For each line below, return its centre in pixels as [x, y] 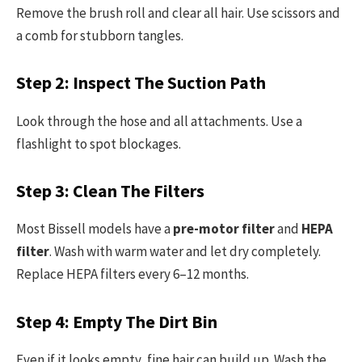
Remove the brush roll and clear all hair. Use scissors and [178, 13]
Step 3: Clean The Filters [110, 192]
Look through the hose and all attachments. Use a [159, 121]
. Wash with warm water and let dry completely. [185, 252]
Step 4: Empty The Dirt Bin [117, 322]
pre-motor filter [224, 229]
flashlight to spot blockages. [99, 143]
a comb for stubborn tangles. [100, 35]
